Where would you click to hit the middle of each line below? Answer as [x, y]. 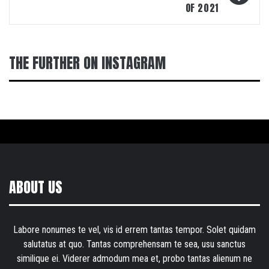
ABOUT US [36, 188]
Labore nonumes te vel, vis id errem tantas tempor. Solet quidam [134, 230]
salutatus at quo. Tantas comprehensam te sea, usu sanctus [134, 244]
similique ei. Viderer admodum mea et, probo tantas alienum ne [134, 259]
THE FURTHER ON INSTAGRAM [87, 63]
